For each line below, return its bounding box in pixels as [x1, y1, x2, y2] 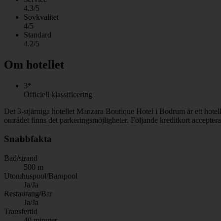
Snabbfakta [4, 134, 52, 145]
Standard [24, 30, 51, 39]
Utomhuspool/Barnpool [4, 171, 77, 180]
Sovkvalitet [24, 12, 59, 21]
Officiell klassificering [24, 90, 92, 99]
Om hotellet [4, 58, 64, 71]
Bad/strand [4, 153, 37, 162]
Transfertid [4, 207, 37, 216]
